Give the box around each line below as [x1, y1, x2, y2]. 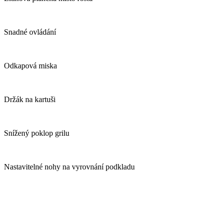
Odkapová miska [4, 61, 57, 70]
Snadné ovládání [4, 28, 56, 37]
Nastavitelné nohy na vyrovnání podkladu [4, 163, 135, 171]
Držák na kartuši [4, 95, 55, 104]
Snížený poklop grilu [4, 129, 69, 138]
